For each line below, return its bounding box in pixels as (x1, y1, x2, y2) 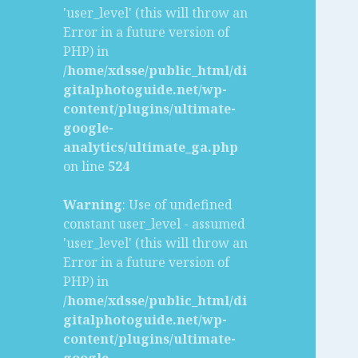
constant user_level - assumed (63, 215, 246, 233)
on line (63, 157, 109, 176)
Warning (63, 196, 123, 214)
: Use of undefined (122, 196, 233, 214)
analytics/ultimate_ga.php (63, 138, 239, 157)
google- (63, 119, 114, 137)
